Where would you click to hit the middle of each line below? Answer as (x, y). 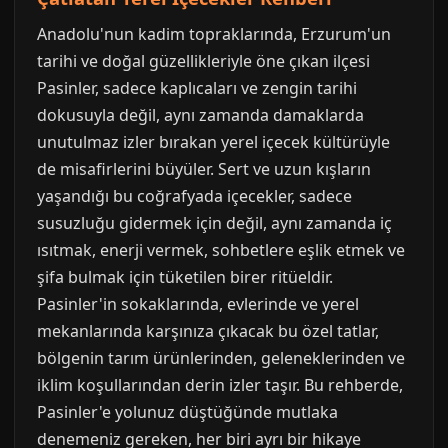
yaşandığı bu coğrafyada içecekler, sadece (194, 196)
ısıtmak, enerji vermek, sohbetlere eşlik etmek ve (221, 250)
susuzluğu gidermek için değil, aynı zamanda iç (214, 223)
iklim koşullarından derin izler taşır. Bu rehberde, (220, 385)
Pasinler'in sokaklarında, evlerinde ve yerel (198, 304)
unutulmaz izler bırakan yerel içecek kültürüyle (213, 142)
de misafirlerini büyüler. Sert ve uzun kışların (204, 169)
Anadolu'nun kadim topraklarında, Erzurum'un (214, 34)
